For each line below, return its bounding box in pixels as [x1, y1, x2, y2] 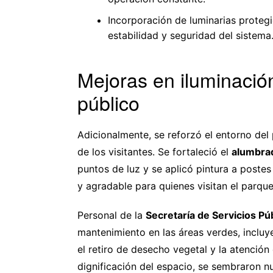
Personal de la [77, 208, 146, 221]
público [77, 88, 140, 116]
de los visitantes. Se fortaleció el [77, 145, 232, 158]
